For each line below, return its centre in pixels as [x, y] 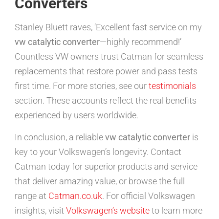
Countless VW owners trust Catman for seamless [109, 57]
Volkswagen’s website [108, 210]
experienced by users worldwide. [77, 115]
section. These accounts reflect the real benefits [106, 101]
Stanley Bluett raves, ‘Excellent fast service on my [108, 27]
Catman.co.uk [75, 196]
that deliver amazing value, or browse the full [100, 181]
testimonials [172, 86]
